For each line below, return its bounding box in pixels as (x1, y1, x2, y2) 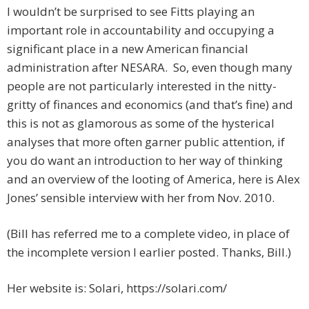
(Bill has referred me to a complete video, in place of (7, 226, 290, 242)
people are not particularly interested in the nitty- (7, 78, 277, 94)
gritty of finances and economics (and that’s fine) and (7, 97, 293, 113)
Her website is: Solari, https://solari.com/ (7, 280, 227, 297)
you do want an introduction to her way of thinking (7, 152, 283, 169)
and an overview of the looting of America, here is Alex (7, 171, 300, 188)
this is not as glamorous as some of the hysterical (7, 115, 275, 132)
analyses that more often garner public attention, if (7, 134, 285, 150)
